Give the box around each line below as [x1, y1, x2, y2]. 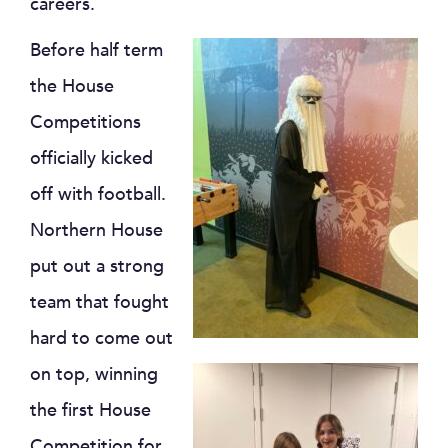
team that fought [30, 290, 169, 316]
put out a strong [30, 254, 164, 280]
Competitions [30, 110, 141, 136]
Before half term [30, 38, 163, 64]
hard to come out [30, 326, 173, 352]
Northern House [30, 218, 163, 244]
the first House [30, 398, 151, 424]
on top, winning [30, 362, 158, 388]
